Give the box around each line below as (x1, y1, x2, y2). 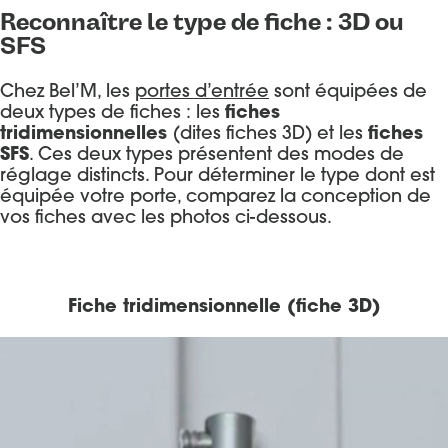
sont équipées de (269, 84, 427, 102)
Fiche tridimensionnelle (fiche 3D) (67, 299, 381, 317)
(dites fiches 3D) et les (173, 126, 368, 144)
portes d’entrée (135, 84, 269, 102)
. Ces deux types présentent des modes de (29, 147, 404, 165)
